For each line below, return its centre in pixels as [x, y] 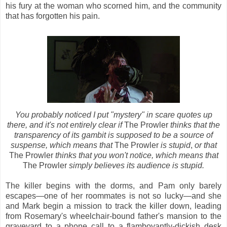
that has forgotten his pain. [53, 16]
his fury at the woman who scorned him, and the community [113, 6]
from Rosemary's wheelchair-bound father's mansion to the [113, 216]
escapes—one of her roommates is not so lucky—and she [113, 196]
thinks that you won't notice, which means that [136, 155]
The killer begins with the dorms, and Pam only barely [113, 185]
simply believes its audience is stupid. [137, 165]
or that [205, 145]
